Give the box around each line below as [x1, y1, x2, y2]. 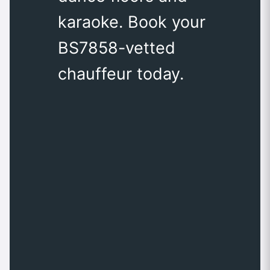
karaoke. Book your [58, 12, 206, 33]
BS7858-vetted [58, 38, 175, 58]
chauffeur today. [58, 64, 184, 84]
